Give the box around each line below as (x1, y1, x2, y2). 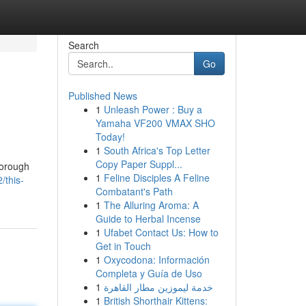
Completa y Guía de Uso (95, 266, 202, 280)
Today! (95, 130, 125, 143)
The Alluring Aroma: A (103, 198, 199, 212)
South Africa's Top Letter (103, 143, 210, 157)
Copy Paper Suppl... (95, 157, 182, 171)
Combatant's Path (95, 184, 173, 198)
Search (68, 38, 99, 52)
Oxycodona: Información (103, 253, 210, 266)
